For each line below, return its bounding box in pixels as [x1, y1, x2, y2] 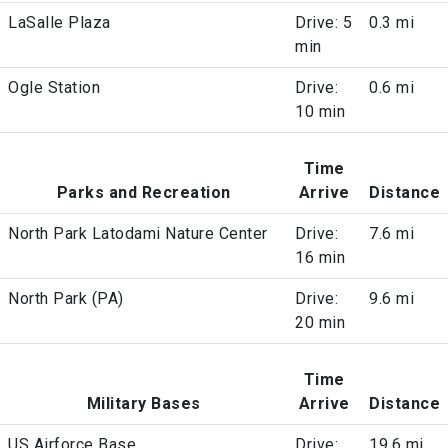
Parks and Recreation [56, 182, 231, 202]
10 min [295, 101, 345, 121]
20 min [295, 312, 345, 332]
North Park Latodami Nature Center [8, 223, 268, 243]
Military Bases [86, 393, 201, 413]
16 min [295, 247, 345, 267]
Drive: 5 [295, 12, 352, 32]
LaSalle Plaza [8, 12, 111, 32]
